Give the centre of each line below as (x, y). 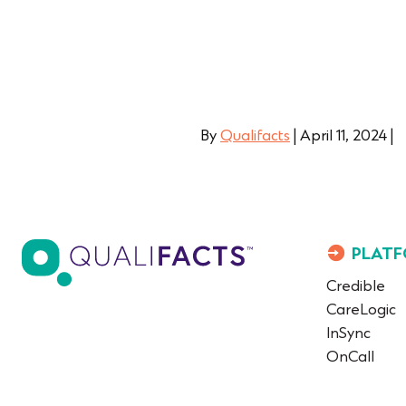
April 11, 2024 (343, 137)
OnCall (350, 358)
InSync (348, 334)
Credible (356, 287)
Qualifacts (255, 137)
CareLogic (361, 311)
